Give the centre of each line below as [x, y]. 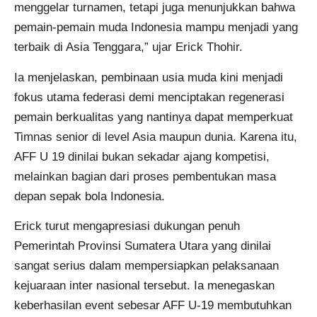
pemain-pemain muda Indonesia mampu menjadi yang [156, 28]
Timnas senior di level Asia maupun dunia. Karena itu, [156, 137]
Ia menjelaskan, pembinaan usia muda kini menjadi [149, 77]
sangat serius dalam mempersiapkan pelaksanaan [146, 266]
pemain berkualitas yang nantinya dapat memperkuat [154, 117]
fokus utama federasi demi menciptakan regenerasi [149, 97]
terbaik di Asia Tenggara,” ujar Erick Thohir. [128, 47]
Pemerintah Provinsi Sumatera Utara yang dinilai [143, 246]
